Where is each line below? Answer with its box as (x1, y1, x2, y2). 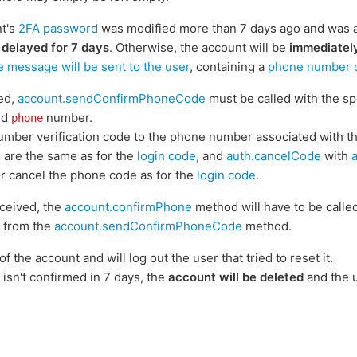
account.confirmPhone (65, 199, 192, 214)
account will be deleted (168, 269, 304, 284)
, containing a (190, 59, 268, 74)
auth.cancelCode (226, 148, 321, 163)
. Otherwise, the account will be (109, 40, 289, 55)
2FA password (18, 21, 98, 36)
